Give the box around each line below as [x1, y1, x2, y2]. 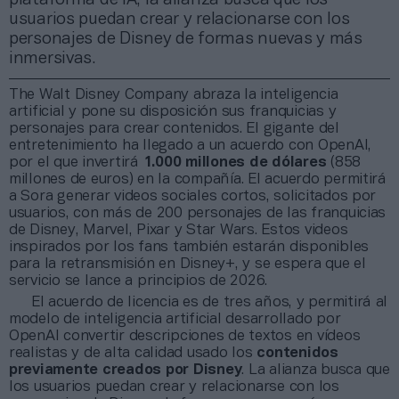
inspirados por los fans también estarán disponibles [9, 240, 369, 254]
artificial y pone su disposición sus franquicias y [9, 104, 337, 118]
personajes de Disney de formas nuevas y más [9, 30, 362, 47]
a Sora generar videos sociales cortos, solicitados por [9, 189, 377, 203]
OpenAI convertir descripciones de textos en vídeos [9, 329, 361, 343]
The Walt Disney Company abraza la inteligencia [9, 87, 338, 102]
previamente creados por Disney [9, 362, 242, 377]
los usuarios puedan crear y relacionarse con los [9, 379, 339, 394]
